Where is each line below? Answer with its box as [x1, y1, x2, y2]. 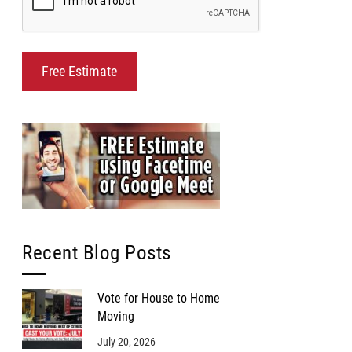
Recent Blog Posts [22, 241, 171, 265]
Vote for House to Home [97, 291, 220, 306]
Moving [97, 309, 134, 324]
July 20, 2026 [97, 335, 156, 350]
